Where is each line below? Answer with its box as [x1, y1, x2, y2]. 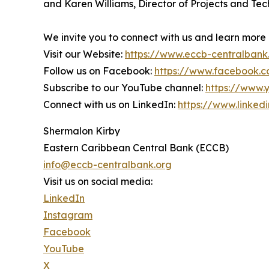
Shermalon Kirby [43, 125, 120, 138]
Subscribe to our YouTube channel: [43, 82, 205, 94]
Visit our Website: [43, 48, 125, 61]
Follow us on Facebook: [43, 65, 154, 77]
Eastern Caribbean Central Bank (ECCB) [43, 142, 229, 154]
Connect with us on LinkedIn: [43, 98, 178, 111]
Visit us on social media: [43, 175, 153, 188]
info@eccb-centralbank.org [43, 159, 172, 171]
